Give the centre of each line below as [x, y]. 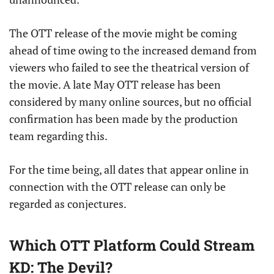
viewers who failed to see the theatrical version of [129, 68]
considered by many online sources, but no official [130, 102]
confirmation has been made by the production [124, 119]
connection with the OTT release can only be [117, 187]
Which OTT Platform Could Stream [132, 246]
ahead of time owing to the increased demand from [133, 50]
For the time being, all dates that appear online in [129, 170]
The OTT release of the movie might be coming [123, 33]
